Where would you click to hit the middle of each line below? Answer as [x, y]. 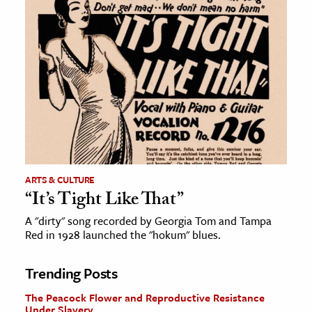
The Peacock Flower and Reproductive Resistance [145, 298]
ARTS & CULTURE [60, 180]
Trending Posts [71, 273]
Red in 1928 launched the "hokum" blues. [123, 235]
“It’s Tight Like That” [104, 202]
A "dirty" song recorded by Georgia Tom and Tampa [148, 221]
